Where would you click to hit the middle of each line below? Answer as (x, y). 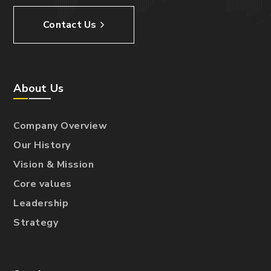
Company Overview (60, 126)
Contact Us (70, 24)
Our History (42, 145)
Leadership (41, 203)
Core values (43, 184)
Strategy (36, 222)
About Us (39, 88)
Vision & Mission (54, 164)
